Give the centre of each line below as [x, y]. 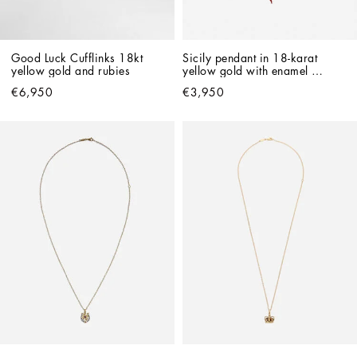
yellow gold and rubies [71, 71]
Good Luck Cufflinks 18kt [77, 59]
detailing [205, 84]
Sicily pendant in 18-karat [250, 59]
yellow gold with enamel [245, 71]
